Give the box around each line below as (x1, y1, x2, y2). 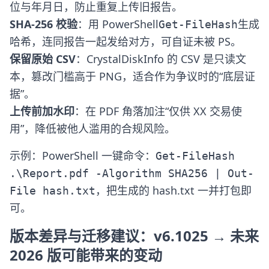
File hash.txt (10, 184, 95, 197)
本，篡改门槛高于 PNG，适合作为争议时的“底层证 (10, 69, 255, 83)
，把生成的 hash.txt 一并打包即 (95, 183, 252, 198)
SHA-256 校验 (10, 17, 77, 31)
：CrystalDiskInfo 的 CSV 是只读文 (76, 52, 246, 66)
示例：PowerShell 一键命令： (10, 148, 156, 163)
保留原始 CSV (10, 52, 76, 66)
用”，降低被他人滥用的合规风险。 (10, 121, 175, 136)
